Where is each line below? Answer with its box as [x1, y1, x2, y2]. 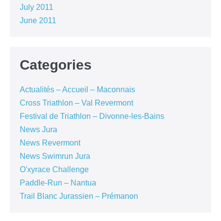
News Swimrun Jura [20, 152, 90, 161]
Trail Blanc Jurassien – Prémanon [20, 192, 138, 201]
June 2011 [20, 16, 56, 25]
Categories [20, 57, 92, 73]
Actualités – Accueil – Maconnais [20, 85, 135, 94]
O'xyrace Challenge [20, 165, 89, 174]
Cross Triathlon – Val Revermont [20, 99, 133, 108]
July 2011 [20, 3, 53, 12]
